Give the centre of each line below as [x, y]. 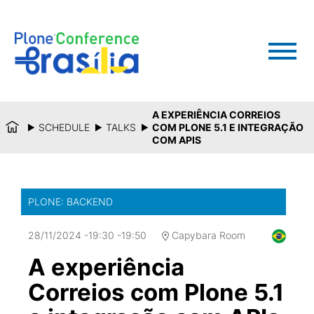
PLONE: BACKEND [70, 202]
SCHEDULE [64, 127]
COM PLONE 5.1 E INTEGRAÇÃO [228, 127]
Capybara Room [208, 235]
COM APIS [177, 140]
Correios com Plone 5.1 [156, 292]
